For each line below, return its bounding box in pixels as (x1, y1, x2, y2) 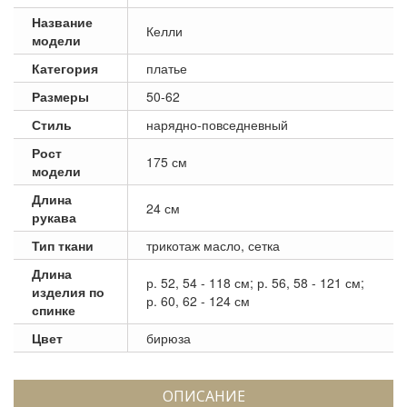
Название (32, 12, 93, 31)
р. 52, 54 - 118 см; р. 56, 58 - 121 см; (146, 273, 364, 292)
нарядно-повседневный (146, 114, 288, 134)
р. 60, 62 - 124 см (146, 291, 250, 310)
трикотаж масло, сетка (146, 235, 280, 254)
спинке (32, 300, 75, 319)
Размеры (32, 86, 89, 105)
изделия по (32, 282, 104, 301)
